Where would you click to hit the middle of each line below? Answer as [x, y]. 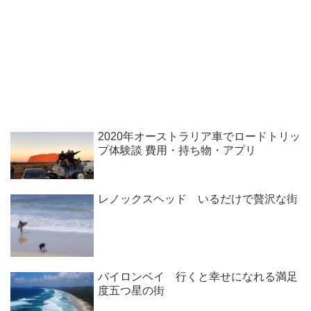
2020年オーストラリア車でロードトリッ [199, 136]
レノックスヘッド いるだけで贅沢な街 [198, 199]
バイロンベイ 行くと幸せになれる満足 [198, 276]
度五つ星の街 [131, 290]
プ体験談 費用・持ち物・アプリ [177, 150]
